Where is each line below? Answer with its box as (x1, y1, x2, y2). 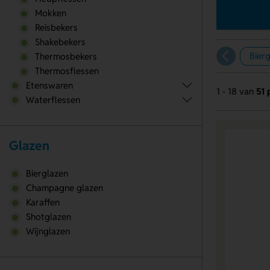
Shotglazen (25, 210, 71, 222)
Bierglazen (25, 167, 68, 179)
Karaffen (25, 196, 60, 208)
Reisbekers (34, 21, 78, 33)
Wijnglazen (25, 225, 70, 237)
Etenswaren (25, 79, 73, 91)
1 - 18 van (216, 86, 256, 98)
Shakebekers (34, 36, 86, 48)
